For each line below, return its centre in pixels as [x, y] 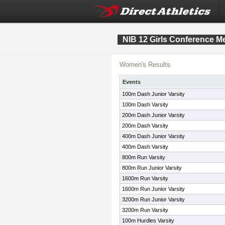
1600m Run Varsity [145, 178]
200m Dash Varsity [145, 126]
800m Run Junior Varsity [152, 168]
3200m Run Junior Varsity [153, 199]
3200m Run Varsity [145, 210]
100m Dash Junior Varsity [153, 94]
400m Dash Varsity [145, 147]
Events [132, 82]
